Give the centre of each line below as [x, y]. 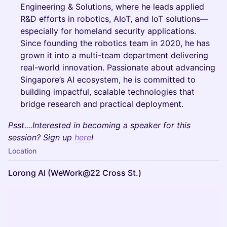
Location [22, 151]
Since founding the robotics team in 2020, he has [115, 43]
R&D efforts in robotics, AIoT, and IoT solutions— [114, 19]
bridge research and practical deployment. [102, 104]
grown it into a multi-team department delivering [114, 55]
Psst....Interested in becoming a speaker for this [99, 125]
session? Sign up [41, 137]
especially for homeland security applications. [108, 31]
